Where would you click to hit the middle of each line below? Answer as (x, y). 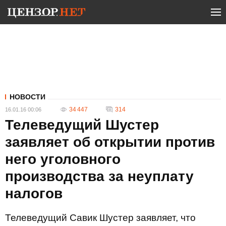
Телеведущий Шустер (82, 125)
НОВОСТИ (27, 97)
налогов (34, 193)
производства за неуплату (99, 176)
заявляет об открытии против (110, 142)
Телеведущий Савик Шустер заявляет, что (100, 218)
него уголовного (63, 159)
